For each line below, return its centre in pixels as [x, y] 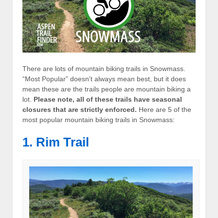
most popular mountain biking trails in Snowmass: [99, 119]
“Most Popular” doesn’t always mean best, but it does [104, 79]
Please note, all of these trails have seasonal [108, 99]
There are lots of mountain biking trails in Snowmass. [104, 68]
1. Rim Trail [56, 142]
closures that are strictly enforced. [80, 109]
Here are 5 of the [164, 109]
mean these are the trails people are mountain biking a [107, 89]
